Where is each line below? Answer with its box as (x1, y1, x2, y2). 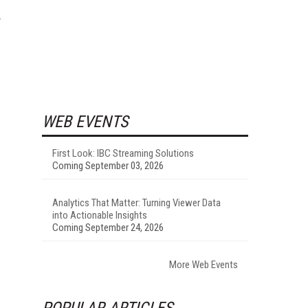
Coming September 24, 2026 (52, 221, 164, 234)
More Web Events (169, 258, 238, 271)
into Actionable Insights (52, 208, 147, 221)
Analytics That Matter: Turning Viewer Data (52, 196, 221, 209)
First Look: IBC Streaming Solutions (52, 146, 194, 159)
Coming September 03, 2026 (52, 159, 164, 172)
